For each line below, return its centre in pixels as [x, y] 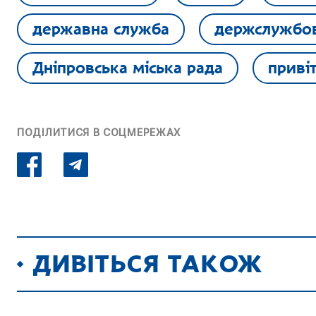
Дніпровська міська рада [128, 67]
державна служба [101, 29]
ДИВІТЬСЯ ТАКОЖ [148, 264]
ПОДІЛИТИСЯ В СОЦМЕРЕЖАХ [99, 132]
